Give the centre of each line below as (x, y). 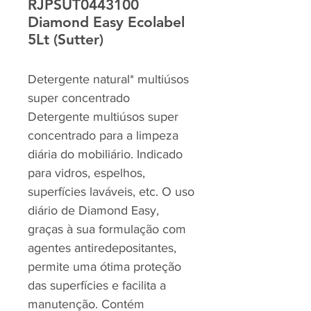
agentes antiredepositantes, (102, 248)
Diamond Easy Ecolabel (106, 22)
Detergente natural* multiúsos (108, 79)
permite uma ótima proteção (104, 267)
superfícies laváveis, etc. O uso (111, 192)
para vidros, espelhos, (86, 173)
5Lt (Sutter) (66, 39)
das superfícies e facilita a (97, 285)
